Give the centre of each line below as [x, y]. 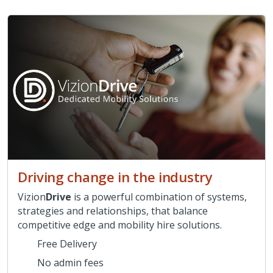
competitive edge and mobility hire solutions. [120, 225]
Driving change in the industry [115, 177]
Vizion [32, 197]
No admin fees [70, 263]
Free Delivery [67, 244]
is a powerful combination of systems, [159, 197]
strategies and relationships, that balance [113, 211]
